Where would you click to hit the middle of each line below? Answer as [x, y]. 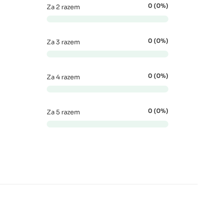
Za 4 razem [64, 77]
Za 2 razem [64, 7]
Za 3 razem [64, 42]
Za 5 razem [64, 112]
